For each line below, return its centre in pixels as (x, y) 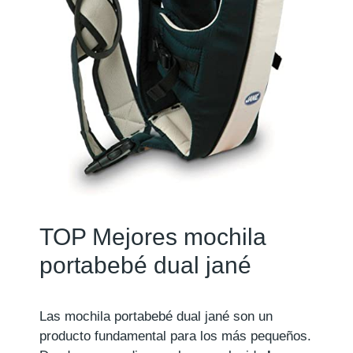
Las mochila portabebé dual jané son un (156, 317)
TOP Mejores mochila (153, 237)
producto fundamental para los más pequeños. (175, 336)
